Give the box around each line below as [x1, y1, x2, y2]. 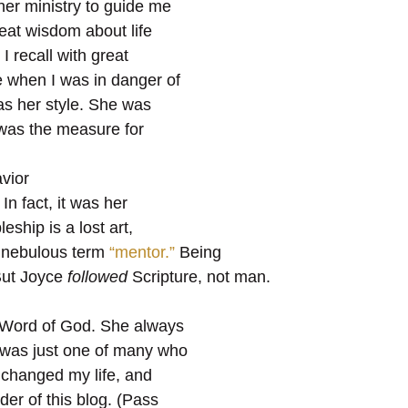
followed [67, 267, 127, 286]
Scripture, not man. [127, 267, 270, 286]
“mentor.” [109, 242, 175, 261]
